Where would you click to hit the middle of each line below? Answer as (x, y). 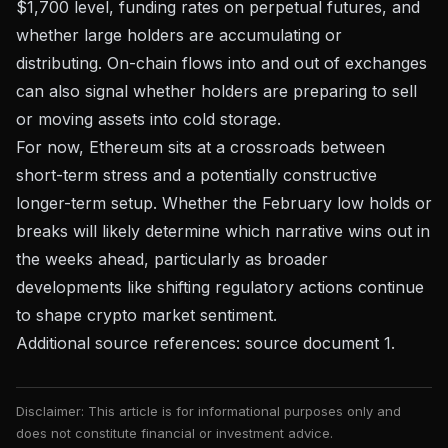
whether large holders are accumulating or (179, 34)
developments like (86, 286)
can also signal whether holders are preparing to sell (216, 90)
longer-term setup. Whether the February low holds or (224, 202)
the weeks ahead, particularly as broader (172, 258)
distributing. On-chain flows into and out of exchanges (221, 62)
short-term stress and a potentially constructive (196, 174)
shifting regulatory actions (255, 286)
